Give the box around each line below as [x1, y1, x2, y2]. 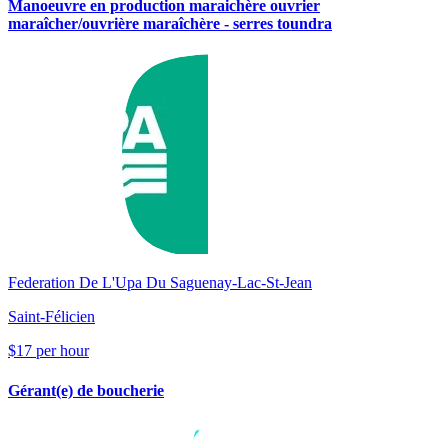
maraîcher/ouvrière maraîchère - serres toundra [8, 15, 332, 33]
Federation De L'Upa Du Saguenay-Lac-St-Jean [8, 274, 312, 292]
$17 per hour [8, 342, 89, 360]
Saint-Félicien [8, 308, 95, 326]
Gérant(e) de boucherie [8, 381, 164, 399]
